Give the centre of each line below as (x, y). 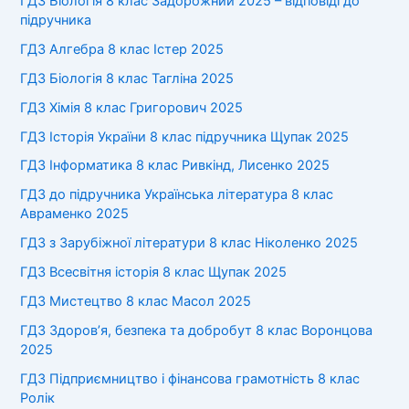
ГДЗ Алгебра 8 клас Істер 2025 (122, 49)
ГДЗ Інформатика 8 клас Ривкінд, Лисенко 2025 (175, 166)
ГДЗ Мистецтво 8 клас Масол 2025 (136, 302)
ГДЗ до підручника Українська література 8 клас (177, 195)
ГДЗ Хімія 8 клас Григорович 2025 (132, 107)
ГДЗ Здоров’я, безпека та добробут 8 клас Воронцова (197, 331)
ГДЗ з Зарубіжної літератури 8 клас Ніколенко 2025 (189, 243)
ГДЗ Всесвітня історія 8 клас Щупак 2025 (154, 273)
